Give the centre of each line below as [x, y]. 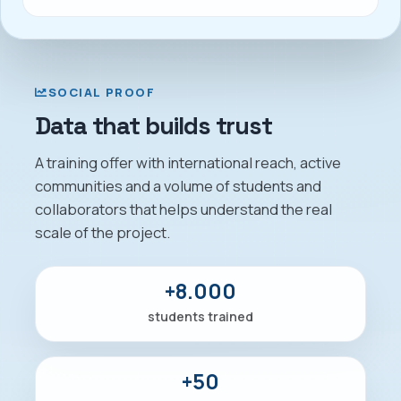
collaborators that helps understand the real [183, 209]
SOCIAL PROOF [102, 93]
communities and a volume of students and [178, 186]
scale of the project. [102, 233]
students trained [200, 316]
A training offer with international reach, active [188, 163]
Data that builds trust [154, 125]
